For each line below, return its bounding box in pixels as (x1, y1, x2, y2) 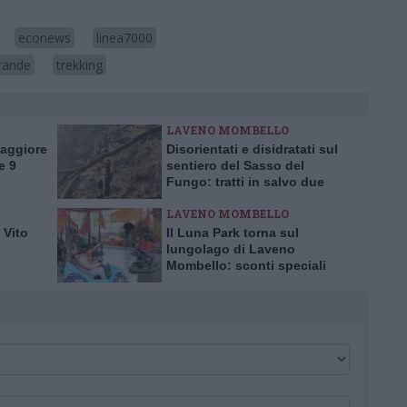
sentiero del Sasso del (166, 158, 304, 173)
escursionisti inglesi (166, 191, 293, 205)
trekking (56, 56, 103, 74)
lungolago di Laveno (166, 242, 295, 256)
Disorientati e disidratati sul (166, 142, 338, 156)
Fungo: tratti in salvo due (166, 174, 324, 189)
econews (18, 29, 71, 46)
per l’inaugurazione (166, 274, 286, 289)
